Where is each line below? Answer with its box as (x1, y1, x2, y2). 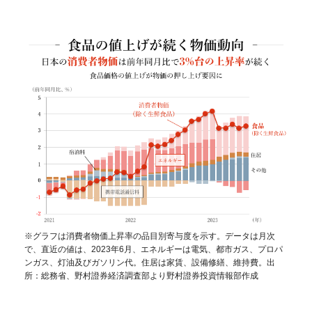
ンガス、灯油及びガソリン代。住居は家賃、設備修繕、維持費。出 (24, 257, 275, 267)
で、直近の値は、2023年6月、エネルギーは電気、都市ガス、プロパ (24, 244, 283, 254)
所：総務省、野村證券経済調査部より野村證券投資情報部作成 (24, 270, 258, 281)
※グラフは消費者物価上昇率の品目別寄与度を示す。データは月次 (24, 231, 275, 241)
